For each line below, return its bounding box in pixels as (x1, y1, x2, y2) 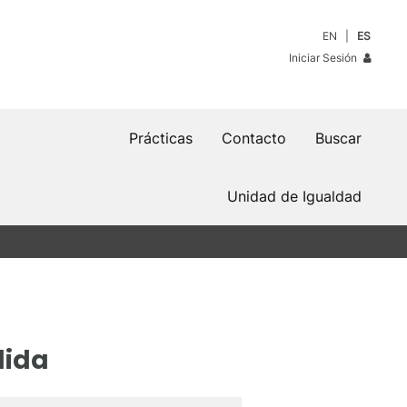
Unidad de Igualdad (227, 187, 362, 205)
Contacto (222, 129, 286, 147)
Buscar (315, 129, 362, 147)
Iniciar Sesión (289, 51, 361, 65)
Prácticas (129, 129, 193, 147)
